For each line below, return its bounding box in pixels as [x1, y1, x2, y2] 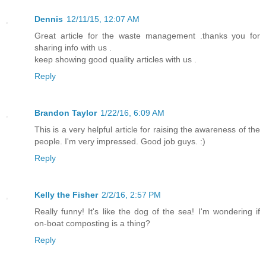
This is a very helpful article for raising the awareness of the [34, 125, 260, 135]
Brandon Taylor [34, 108, 97, 118]
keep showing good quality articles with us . [34, 55, 197, 65]
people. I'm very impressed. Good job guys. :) [34, 137, 205, 147]
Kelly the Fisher [34, 190, 98, 200]
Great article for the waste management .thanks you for [34, 31, 260, 41]
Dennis [34, 14, 63, 24]
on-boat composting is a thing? [34, 218, 150, 229]
